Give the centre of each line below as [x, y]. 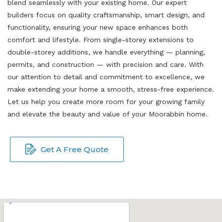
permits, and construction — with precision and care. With [106, 64]
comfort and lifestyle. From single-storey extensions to [101, 39]
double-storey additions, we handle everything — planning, [106, 52]
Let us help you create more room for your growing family [106, 101]
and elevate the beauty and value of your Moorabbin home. [108, 114]
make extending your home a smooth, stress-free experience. [111, 89]
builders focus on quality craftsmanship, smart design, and [106, 15]
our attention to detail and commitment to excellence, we [106, 77]
